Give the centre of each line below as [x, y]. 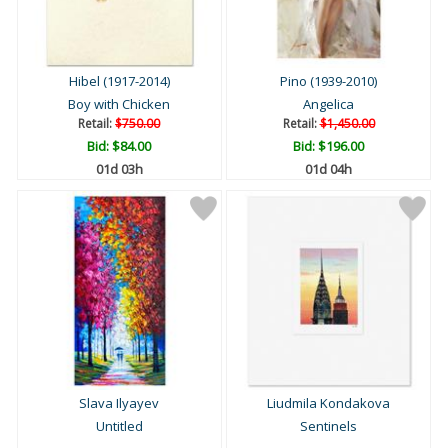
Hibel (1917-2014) [119, 81]
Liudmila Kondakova [328, 403]
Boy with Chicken [119, 104]
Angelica [328, 104]
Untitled [119, 426]
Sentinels [328, 426]
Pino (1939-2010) [328, 81]
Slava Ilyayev [119, 403]
